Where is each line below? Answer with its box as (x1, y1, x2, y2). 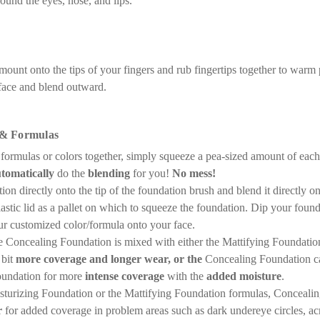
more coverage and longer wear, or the (16, 253, 206, 265)
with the (167, 270, 207, 282)
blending (88, 167, 133, 179)
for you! (133, 167, 172, 179)
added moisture (206, 270, 282, 282)
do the (57, 167, 88, 179)
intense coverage (85, 270, 168, 282)
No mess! (172, 167, 216, 179)
